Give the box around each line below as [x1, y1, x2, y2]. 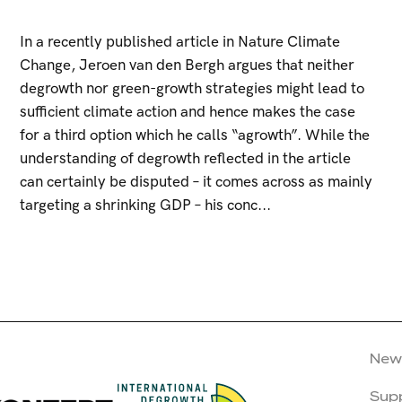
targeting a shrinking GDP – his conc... [19, 197, 271, 214]
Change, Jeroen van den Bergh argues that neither [19, 57, 354, 74]
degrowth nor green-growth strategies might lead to [19, 80, 364, 98]
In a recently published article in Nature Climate [19, 33, 340, 51]
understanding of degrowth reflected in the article [19, 150, 351, 168]
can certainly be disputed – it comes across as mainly [19, 173, 372, 191]
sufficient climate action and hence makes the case [19, 103, 355, 121]
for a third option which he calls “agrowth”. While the [19, 127, 370, 144]
